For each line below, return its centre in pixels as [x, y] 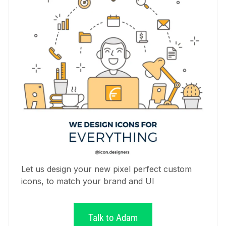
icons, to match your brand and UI [88, 181]
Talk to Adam [113, 218]
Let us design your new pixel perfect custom [106, 169]
